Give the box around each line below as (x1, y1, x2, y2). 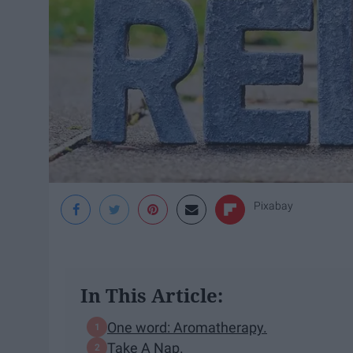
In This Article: (80, 282, 223, 309)
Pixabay (254, 199, 293, 213)
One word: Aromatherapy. (107, 318, 267, 336)
